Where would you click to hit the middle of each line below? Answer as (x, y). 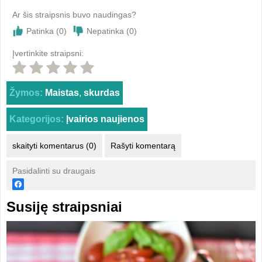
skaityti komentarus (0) (54, 146)
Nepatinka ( (108, 31)
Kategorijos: (36, 119)
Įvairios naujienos (105, 119)
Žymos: (26, 93)
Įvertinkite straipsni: (48, 53)
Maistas (62, 93)
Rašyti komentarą (143, 146)
